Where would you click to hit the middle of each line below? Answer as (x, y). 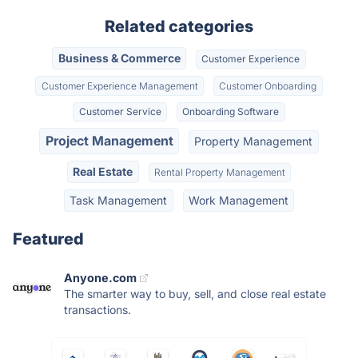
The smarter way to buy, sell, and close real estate (195, 294)
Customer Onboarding (268, 86)
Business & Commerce (119, 58)
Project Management (109, 141)
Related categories (179, 26)
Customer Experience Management (119, 86)
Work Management (238, 201)
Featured (48, 239)
